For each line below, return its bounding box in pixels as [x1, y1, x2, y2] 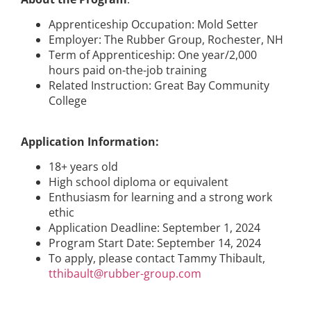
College [49, 93, 87, 109]
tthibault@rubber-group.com [49, 265, 201, 281]
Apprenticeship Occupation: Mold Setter [49, 17, 258, 33]
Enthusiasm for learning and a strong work [49, 189, 272, 205]
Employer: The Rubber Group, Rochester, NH [49, 32, 283, 48]
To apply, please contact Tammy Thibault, [49, 250, 265, 266]
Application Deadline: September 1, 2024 [49, 219, 260, 235]
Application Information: [21, 133, 159, 149]
